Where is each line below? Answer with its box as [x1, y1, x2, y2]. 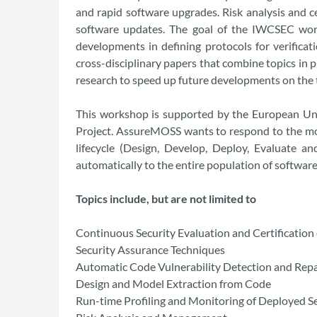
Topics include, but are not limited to [76, 192, 256, 205]
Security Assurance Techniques [76, 243, 225, 256]
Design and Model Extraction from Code [76, 277, 271, 290]
